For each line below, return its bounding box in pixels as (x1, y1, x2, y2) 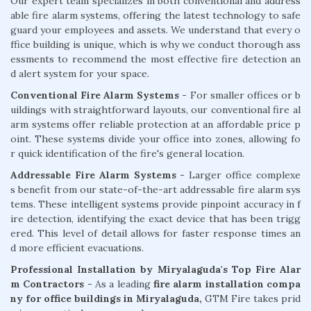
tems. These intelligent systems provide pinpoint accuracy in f (10, 197, 301, 210)
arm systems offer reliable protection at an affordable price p (10, 117, 301, 131)
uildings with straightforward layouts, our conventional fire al (10, 103, 301, 116)
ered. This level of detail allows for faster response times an (10, 226, 301, 239)
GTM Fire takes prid (202, 292, 301, 305)
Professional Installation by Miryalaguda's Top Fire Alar (10, 262, 301, 276)
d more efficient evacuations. (10, 241, 144, 254)
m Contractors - (10, 277, 95, 290)
